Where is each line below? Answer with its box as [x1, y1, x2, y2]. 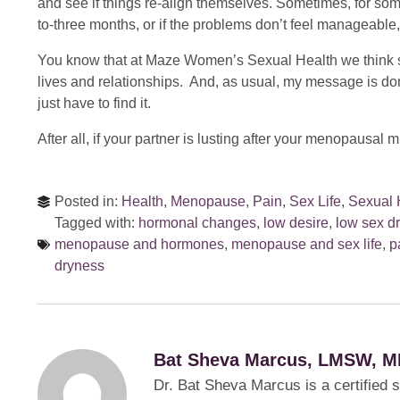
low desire [263, 215, 329, 230]
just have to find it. [37, 96, 151, 111]
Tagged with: [54, 215, 138, 230]
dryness [54, 258, 104, 273]
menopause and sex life [231, 237, 382, 252]
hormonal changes [138, 215, 256, 230]
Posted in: [54, 194, 121, 209]
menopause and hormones [54, 237, 224, 252]
